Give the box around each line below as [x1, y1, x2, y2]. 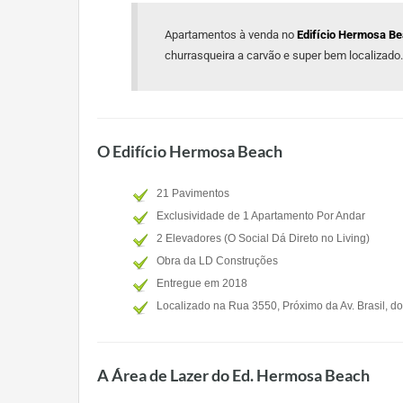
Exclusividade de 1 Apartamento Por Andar [157, 210, 365, 222]
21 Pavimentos [157, 187, 229, 200]
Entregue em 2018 [157, 277, 247, 290]
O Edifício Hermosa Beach [97, 141, 282, 161]
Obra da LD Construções [157, 255, 278, 267]
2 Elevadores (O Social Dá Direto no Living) [157, 232, 370, 245]
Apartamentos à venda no [165, 28, 297, 41]
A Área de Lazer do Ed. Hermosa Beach [97, 365, 370, 385]
